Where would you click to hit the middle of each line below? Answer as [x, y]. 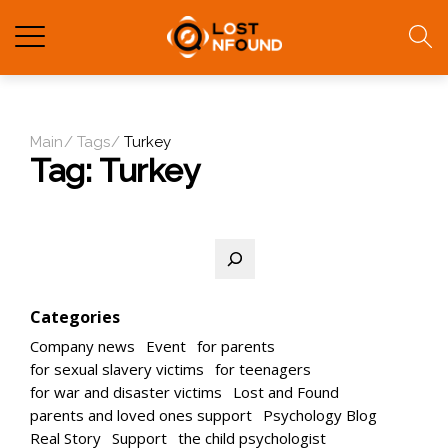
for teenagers [263, 369]
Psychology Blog [320, 415]
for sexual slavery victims [117, 369]
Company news [82, 346]
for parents [236, 346]
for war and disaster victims [126, 392]
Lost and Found [286, 392]
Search [54, 246]
